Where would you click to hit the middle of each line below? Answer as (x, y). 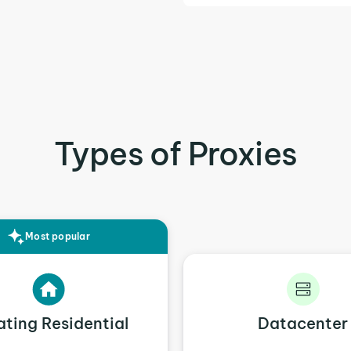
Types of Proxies (175, 154)
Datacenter (303, 323)
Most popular (58, 236)
